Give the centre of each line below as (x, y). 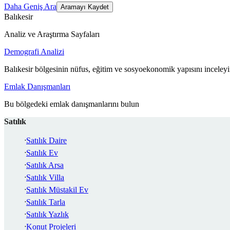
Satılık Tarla (46, 202)
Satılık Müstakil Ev (57, 190)
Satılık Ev (42, 153)
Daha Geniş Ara (30, 7)
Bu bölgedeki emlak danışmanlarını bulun (72, 104)
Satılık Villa (45, 178)
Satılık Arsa (45, 165)
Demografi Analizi (34, 52)
